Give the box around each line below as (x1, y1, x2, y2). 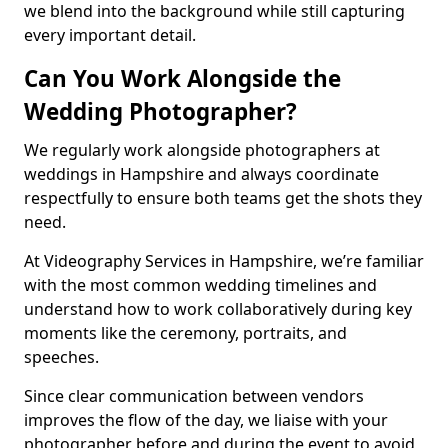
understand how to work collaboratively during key (24, 298, 412, 320)
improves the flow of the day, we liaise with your (24, 409, 388, 431)
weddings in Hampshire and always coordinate (24, 163, 379, 185)
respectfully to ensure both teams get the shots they (24, 187, 422, 209)
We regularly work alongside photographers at (24, 139, 380, 161)
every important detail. (24, 24, 196, 46)
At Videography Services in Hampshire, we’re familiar (24, 250, 424, 272)
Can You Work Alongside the (24, 63, 341, 94)
